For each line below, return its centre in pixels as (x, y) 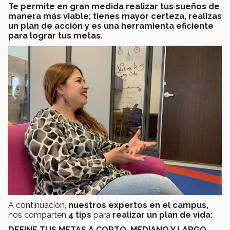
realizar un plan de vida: (162, 215)
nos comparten (38, 215)
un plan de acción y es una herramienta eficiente (111, 26)
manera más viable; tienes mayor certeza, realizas (115, 16)
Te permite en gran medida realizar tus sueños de (114, 6)
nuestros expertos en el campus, (138, 205)
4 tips (80, 215)
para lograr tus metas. (55, 35)
